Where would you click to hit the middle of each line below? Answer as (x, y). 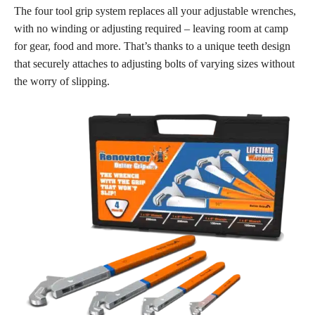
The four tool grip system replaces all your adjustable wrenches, (155, 11)
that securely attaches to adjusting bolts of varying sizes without (154, 63)
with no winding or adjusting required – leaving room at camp (151, 28)
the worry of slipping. (62, 81)
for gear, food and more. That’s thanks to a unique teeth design (152, 46)
